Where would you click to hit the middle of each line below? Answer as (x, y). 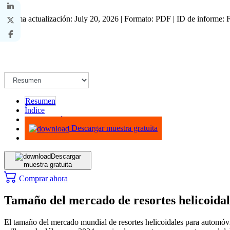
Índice (35, 110)
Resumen (40, 101)
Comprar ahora (42, 178)
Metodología (45, 119)
